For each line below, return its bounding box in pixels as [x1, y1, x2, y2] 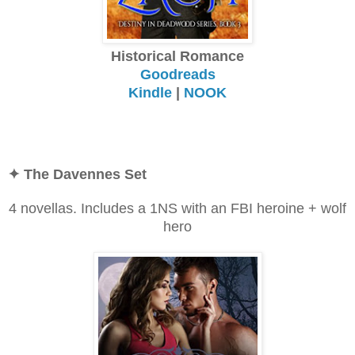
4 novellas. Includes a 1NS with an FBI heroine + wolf [9, 200, 346, 216]
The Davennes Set [24, 166, 147, 182]
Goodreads [139, 66, 216, 82]
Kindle [128, 84, 172, 101]
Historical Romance [111, 48, 244, 64]
